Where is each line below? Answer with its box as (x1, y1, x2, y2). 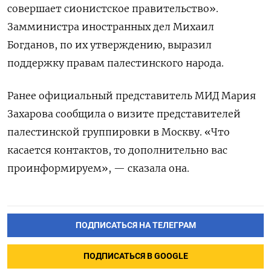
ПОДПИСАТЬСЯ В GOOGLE (83, 251, 188, 262)
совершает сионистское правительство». (7, 2, 218, 15)
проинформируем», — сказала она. (7, 162, 189, 174)
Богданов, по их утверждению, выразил (7, 38, 212, 51)
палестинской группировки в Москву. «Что (7, 125, 230, 138)
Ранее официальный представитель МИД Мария (7, 89, 256, 102)
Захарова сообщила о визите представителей (7, 107, 241, 120)
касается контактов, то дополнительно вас (7, 143, 227, 156)
